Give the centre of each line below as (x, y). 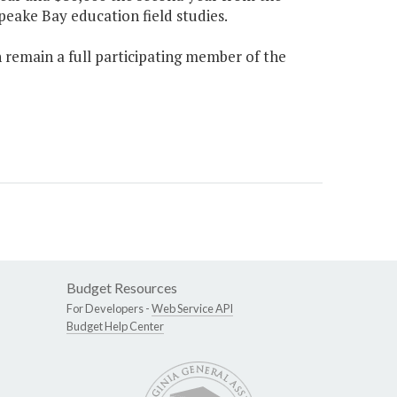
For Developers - (109, 309)
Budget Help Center (115, 327)
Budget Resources (122, 288)
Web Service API (192, 309)
